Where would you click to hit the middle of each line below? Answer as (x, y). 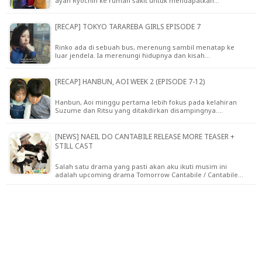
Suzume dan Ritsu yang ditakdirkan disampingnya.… (139, 110)
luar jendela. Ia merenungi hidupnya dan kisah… (132, 55)
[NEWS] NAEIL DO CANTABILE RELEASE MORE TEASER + (145, 136)
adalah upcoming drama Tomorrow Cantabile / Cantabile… (149, 174)
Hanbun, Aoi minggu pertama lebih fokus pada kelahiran (146, 102)
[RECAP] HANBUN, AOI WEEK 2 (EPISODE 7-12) (130, 81)
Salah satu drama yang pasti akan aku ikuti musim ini (141, 166)
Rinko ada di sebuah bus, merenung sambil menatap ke (145, 47)
